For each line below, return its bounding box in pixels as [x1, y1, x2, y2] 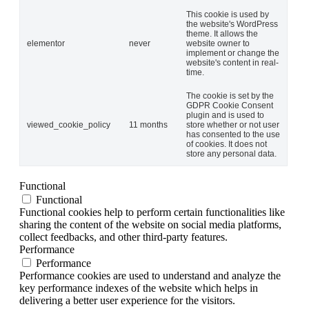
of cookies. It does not [186, 139, 267, 149]
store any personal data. [186, 148, 277, 159]
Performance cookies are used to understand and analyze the [19, 269, 281, 281]
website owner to [186, 38, 250, 48]
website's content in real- [186, 57, 279, 68]
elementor [27, 38, 65, 48]
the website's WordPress [186, 19, 278, 29]
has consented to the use [186, 129, 280, 139]
